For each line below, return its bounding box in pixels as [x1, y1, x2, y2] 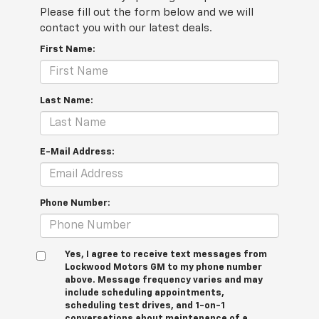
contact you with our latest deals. [40, 23, 212, 34]
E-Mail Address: [40, 147, 115, 157]
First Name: [40, 45, 95, 55]
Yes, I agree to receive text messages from [65, 250, 267, 260]
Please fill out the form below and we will [40, 7, 253, 19]
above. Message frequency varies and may [65, 276, 263, 286]
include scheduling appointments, [65, 288, 224, 298]
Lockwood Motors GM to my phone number [65, 263, 262, 273]
